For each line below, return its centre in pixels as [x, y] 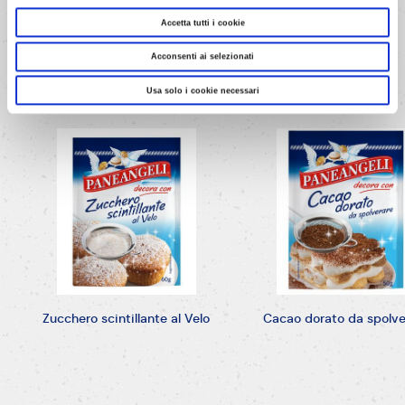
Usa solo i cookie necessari [202, 90]
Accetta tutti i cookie [202, 23]
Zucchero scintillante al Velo [127, 319]
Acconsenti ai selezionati [202, 57]
